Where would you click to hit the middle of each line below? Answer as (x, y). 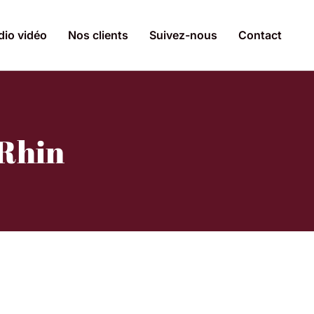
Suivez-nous (183, 35)
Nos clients (98, 35)
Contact (260, 35)
